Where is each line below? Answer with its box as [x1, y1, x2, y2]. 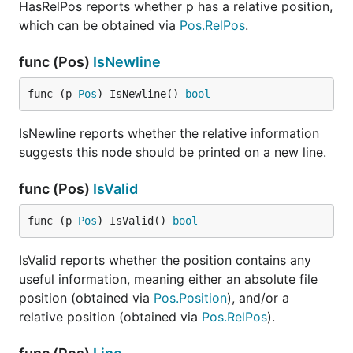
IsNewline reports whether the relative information [19, 125, 319, 141]
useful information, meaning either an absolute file [19, 271, 318, 287]
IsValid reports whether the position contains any [19, 252, 311, 268]
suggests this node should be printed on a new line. [19, 144, 326, 160]
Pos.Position [154, 290, 227, 306]
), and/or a [227, 290, 289, 306]
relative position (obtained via [19, 309, 202, 325]
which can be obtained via [19, 17, 180, 33]
